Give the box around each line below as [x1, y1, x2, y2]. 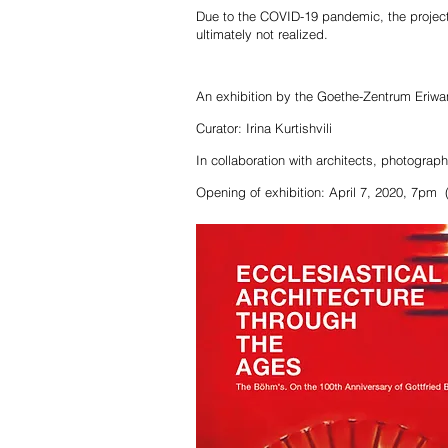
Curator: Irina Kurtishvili [196, 120, 332, 136]
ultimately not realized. [196, 26, 328, 42]
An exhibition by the [196, 88, 317, 104]
